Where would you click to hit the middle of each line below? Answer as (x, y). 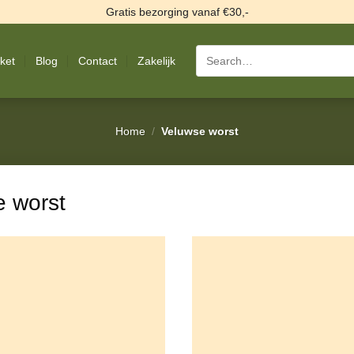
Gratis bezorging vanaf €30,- (177, 11)
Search (214, 52)
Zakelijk (157, 61)
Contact (98, 61)
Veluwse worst (199, 132)
